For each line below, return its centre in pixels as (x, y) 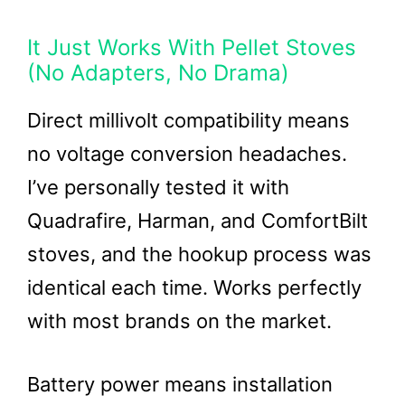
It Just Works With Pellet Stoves (192, 47)
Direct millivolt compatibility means (188, 120)
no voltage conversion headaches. (187, 154)
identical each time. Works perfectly (194, 287)
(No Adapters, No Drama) (158, 73)
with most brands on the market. (179, 321)
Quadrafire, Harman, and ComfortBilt (198, 221)
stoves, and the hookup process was (199, 254)
